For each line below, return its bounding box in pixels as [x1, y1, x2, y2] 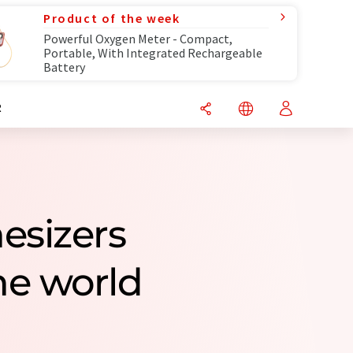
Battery [43, 59, 85, 75]
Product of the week [43, 10, 180, 26]
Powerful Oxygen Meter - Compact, [43, 31, 232, 46]
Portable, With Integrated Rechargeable [43, 45, 262, 61]
